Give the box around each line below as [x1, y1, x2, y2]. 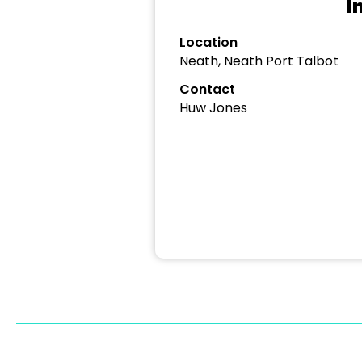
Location [179, 33, 238, 52]
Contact [179, 80, 235, 99]
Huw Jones [179, 99, 247, 117]
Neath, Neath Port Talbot [179, 52, 339, 70]
